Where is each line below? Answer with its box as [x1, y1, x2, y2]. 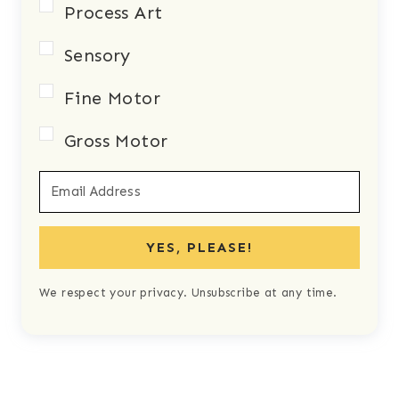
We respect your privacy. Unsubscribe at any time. [39, 286, 338, 300]
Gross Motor [64, 130, 168, 152]
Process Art [64, 2, 163, 24]
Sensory [64, 45, 131, 67]
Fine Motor [64, 87, 160, 110]
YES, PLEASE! [146, 240, 253, 256]
